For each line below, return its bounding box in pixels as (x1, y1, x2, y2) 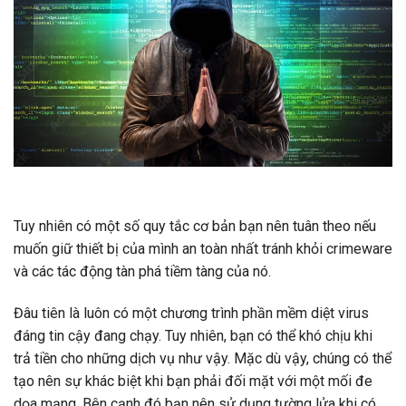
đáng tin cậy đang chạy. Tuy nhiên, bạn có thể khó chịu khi (14, 326, 372, 344)
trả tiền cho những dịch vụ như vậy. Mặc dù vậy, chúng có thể (14, 349, 391, 367)
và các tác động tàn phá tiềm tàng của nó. (14, 262, 271, 280)
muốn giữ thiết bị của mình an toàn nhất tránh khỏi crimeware (14, 239, 392, 257)
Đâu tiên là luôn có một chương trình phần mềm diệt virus (14, 304, 369, 322)
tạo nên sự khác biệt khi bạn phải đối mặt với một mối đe (14, 372, 372, 390)
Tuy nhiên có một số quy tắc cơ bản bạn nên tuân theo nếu (14, 217, 376, 235)
